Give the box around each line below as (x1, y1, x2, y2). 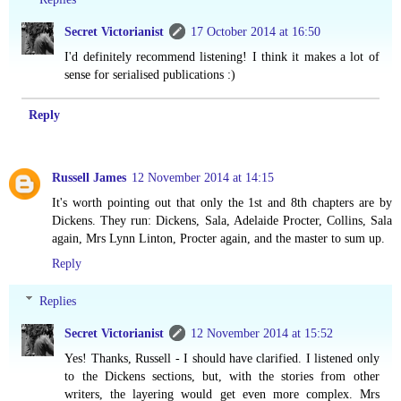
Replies (39, 293, 77, 308)
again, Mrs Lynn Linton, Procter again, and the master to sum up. (52, 231, 385, 246)
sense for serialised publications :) (64, 66, 236, 81)
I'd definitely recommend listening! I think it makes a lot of (64, 48, 380, 64)
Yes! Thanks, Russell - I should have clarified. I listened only (64, 350, 380, 365)
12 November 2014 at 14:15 (132, 170, 274, 185)
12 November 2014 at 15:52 (191, 325, 334, 340)
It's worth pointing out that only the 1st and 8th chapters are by (52, 195, 392, 210)
